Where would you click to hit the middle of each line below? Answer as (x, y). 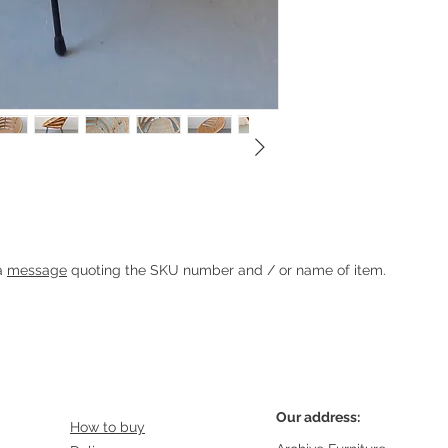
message (37, 270)
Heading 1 (96, 270)
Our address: (318, 417)
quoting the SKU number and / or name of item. (226, 270)
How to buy (107, 427)
